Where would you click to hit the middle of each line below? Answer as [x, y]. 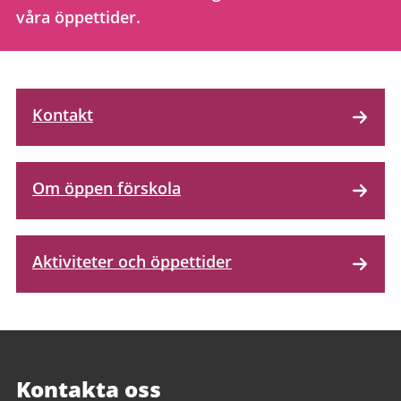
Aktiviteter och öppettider [132, 261]
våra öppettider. [78, 17]
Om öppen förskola [107, 188]
